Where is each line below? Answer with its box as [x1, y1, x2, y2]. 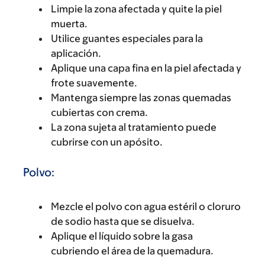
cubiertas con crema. [51, 106, 148, 118]
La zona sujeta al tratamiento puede [51, 121, 216, 133]
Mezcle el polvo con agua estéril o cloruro [51, 200, 241, 212]
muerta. [51, 17, 88, 30]
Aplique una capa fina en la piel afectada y [51, 62, 241, 74]
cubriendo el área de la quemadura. [51, 244, 214, 257]
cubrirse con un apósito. [51, 135, 163, 148]
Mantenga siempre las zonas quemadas [51, 91, 231, 104]
